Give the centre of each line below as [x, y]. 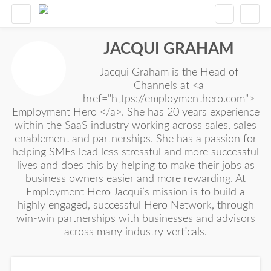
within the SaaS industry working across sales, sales [135, 126]
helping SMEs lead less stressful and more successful [135, 152]
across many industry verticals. [135, 232]
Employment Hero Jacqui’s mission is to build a [135, 192]
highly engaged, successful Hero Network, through [135, 206]
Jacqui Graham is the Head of [169, 73]
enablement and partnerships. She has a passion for [135, 139]
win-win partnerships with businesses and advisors [135, 219]
